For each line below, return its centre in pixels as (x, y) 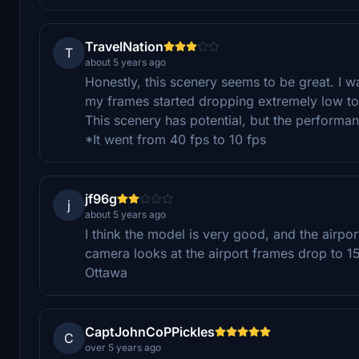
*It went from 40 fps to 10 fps (175, 139)
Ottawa (106, 272)
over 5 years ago (123, 347)
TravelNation (124, 46)
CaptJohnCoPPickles (150, 331)
